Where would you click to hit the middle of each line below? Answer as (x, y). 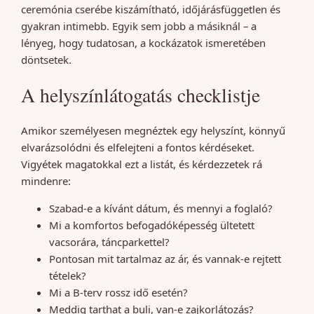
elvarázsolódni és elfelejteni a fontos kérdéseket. (138, 148)
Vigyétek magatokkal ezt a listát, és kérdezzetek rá (142, 164)
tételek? (67, 275)
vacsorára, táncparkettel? (109, 241)
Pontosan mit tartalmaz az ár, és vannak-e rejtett (165, 258)
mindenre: (46, 181)
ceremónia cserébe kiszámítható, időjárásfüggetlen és (151, 9)
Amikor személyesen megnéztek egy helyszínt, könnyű (153, 131)
